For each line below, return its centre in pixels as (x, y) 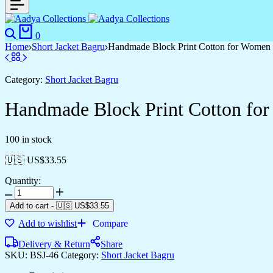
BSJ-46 (45, 255)
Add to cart (29, 205)
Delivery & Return (54, 244)
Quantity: (23, 180)
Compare (111, 223)
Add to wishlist (48, 223)
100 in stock (28, 139)
